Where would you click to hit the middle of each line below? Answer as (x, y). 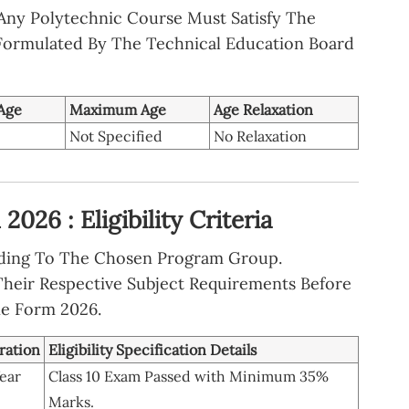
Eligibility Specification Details (152, 349)
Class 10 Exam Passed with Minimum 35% (189, 376)
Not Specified (116, 136)
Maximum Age (118, 109)
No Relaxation (260, 136)
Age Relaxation (263, 109)
